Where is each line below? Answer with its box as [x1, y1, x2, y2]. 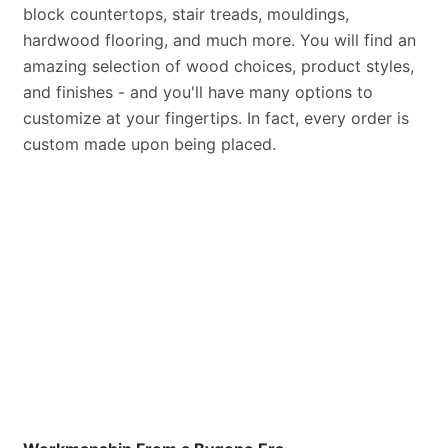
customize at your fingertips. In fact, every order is [23, 107, 409, 128]
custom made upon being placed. [23, 133, 276, 154]
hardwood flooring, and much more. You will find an [23, 29, 416, 50]
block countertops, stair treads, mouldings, [23, 3, 349, 24]
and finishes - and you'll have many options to [23, 81, 373, 102]
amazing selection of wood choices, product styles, [23, 55, 414, 76]
